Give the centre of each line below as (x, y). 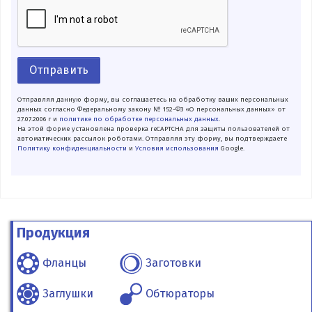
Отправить (58, 70)
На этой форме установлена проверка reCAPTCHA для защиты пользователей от (153, 128)
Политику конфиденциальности (72, 148)
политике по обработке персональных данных (139, 119)
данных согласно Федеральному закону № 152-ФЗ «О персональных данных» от (151, 109)
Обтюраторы (180, 294)
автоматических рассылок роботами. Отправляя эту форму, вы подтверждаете (152, 138)
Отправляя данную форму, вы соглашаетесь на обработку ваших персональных (153, 99)
